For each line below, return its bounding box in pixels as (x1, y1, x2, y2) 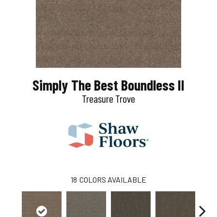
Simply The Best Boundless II (32, 76, 185, 93)
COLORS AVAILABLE (79, 174, 146, 184)
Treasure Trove (82, 92, 135, 105)
